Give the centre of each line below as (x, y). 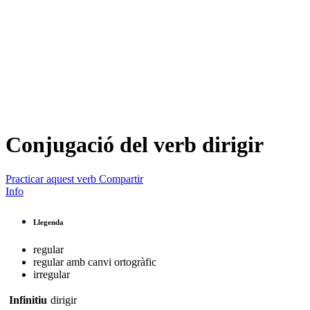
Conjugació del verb (104, 145)
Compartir (121, 179)
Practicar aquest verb (51, 179)
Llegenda (48, 222)
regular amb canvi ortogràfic (95, 262)
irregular (52, 274)
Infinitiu (28, 300)
